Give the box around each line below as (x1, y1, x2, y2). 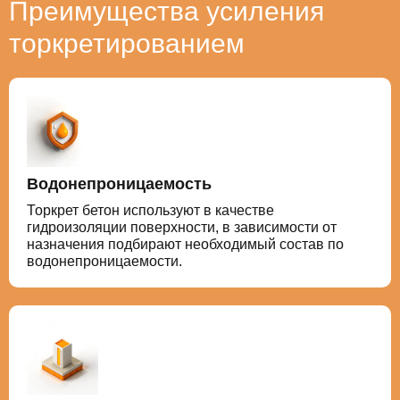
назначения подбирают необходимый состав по (27, 236, 344, 252)
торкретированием (9, 28, 245, 58)
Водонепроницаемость (27, 174, 212, 193)
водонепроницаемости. (27, 253, 182, 269)
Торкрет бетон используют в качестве (27, 202, 274, 218)
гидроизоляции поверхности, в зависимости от (27, 219, 337, 235)
